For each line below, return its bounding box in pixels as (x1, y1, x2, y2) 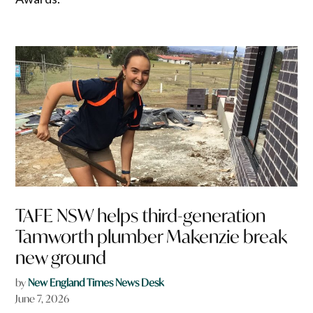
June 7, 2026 (15, 292, 70, 306)
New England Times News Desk (28, 276, 164, 290)
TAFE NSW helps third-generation (15, 204, 266, 228)
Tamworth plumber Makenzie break (15, 225, 288, 249)
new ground (15, 246, 107, 270)
